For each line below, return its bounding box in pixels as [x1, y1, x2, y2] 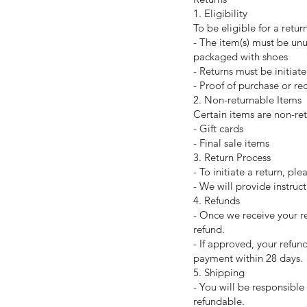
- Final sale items [193, 136, 269, 149]
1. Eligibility [193, 7, 247, 20]
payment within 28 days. [193, 251, 303, 265]
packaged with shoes [193, 50, 288, 63]
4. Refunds [193, 194, 240, 207]
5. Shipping [193, 266, 245, 279]
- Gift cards [193, 122, 243, 135]
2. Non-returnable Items [193, 93, 302, 106]
